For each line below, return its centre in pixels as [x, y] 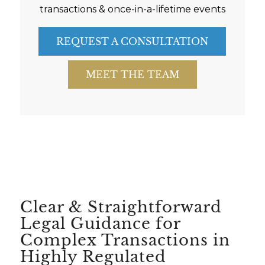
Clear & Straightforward [121, 207]
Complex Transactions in [125, 240]
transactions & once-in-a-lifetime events [132, 9]
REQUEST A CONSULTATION [132, 41]
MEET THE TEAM [132, 74]
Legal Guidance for [100, 223]
